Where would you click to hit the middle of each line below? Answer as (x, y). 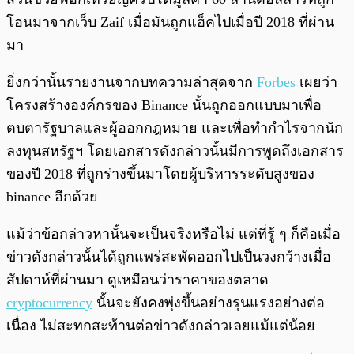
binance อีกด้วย (52, 197)
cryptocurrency (49, 303)
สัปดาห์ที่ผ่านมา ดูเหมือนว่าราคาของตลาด (137, 280)
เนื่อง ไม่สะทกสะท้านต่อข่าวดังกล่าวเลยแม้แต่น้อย (161, 326)
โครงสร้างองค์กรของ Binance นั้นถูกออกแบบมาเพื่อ (164, 105)
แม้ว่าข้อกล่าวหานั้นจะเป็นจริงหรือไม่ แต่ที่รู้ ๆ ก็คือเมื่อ (173, 234)
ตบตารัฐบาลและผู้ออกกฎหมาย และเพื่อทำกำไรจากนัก (175, 128)
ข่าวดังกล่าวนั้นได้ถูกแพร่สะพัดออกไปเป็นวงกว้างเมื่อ (169, 257)
